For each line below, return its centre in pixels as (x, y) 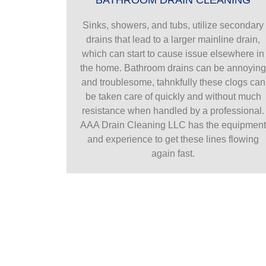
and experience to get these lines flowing (173, 139)
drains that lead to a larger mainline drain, (173, 39)
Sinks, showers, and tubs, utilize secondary (173, 25)
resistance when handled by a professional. (173, 110)
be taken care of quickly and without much (173, 96)
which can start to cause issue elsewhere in (173, 53)
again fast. (173, 153)
